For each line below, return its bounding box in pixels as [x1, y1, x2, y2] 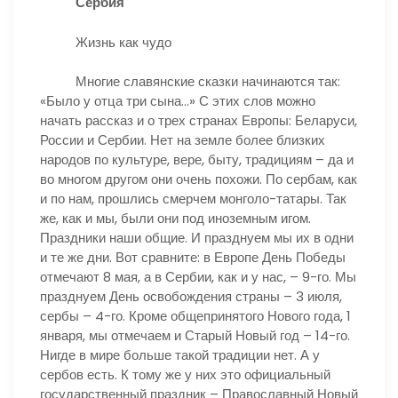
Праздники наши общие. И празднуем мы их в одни [40, 228, 354, 247]
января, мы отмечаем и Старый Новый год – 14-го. [40, 326, 350, 345]
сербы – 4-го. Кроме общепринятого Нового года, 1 [40, 306, 351, 325]
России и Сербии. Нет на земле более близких [40, 131, 325, 149]
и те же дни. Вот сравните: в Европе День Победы [40, 248, 346, 267]
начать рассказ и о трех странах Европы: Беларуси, [40, 111, 357, 130]
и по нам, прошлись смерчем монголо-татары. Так [40, 189, 346, 208]
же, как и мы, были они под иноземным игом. [40, 209, 311, 227]
